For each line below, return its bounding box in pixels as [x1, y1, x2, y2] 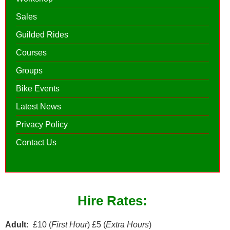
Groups [16, 66, 43, 75]
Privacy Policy [16, 120, 68, 129]
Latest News [16, 102, 61, 111]
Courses [16, 48, 47, 57]
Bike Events [16, 84, 60, 93]
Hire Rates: [78, 193, 147, 208]
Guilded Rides [16, 30, 68, 39]
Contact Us [16, 138, 56, 147]
